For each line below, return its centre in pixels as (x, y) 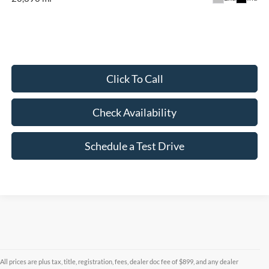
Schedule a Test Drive (134, 146)
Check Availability (134, 112)
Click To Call (134, 78)
